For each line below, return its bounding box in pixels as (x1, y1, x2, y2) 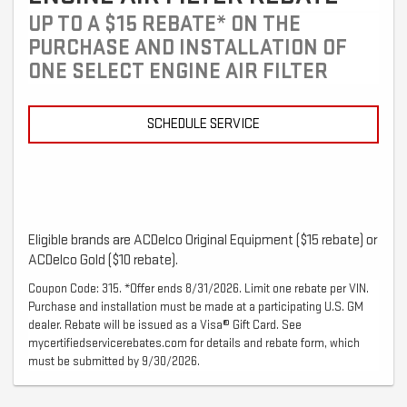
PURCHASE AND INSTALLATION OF (28, 35, 347, 62)
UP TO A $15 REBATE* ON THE (28, 11, 301, 38)
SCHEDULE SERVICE (147, 115, 260, 134)
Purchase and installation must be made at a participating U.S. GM (28, 299, 363, 315)
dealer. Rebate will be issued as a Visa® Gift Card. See (28, 317, 302, 333)
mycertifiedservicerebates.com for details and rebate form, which (28, 335, 360, 352)
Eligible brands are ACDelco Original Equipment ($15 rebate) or (28, 232, 377, 250)
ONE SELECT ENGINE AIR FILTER (28, 58, 328, 85)
